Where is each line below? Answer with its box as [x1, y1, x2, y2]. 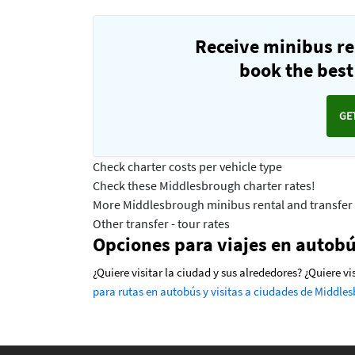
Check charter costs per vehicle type [93, 158, 282, 175]
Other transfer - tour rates [93, 216, 230, 232]
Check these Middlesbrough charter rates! [93, 177, 315, 194]
